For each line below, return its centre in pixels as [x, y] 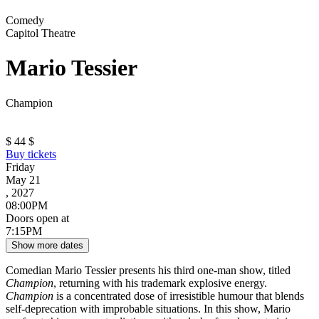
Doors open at [37, 218]
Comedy [25, 20]
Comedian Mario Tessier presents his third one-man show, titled [148, 270]
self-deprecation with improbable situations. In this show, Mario [148, 308]
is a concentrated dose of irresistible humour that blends [179, 296]
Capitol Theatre [41, 33]
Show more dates [47, 245]
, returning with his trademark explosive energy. [160, 283]
